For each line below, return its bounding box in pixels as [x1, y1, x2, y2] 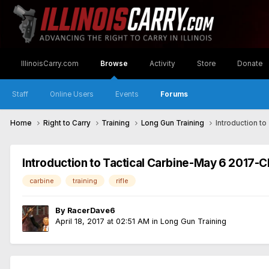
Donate [237, 59, 262, 68]
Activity [150, 59, 175, 68]
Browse [100, 59, 128, 68]
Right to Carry [43, 119, 92, 128]
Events [115, 90, 139, 98]
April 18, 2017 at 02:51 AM [55, 217, 150, 226]
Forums [160, 90, 188, 98]
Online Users [50, 90, 94, 98]
